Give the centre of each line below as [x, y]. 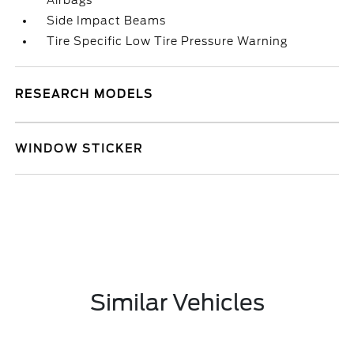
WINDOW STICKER [79, 149]
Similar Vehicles [177, 303]
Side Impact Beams [107, 21]
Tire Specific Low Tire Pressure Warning [168, 41]
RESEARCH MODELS [85, 94]
